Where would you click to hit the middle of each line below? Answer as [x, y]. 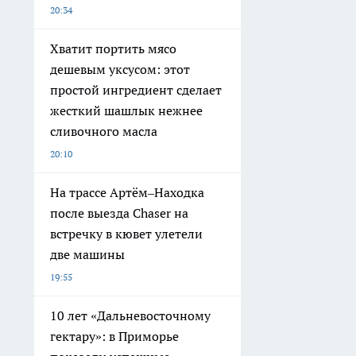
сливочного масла [104, 132]
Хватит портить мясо [113, 49]
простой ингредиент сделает [136, 90]
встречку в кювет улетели [126, 234]
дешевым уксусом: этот [120, 70]
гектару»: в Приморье [114, 337]
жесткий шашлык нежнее [126, 111]
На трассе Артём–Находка [127, 193]
